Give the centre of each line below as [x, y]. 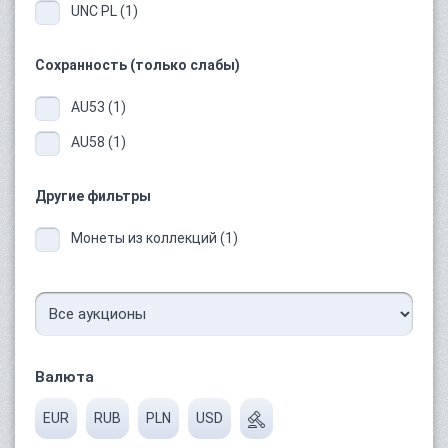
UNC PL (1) [104, 11]
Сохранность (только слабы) [137, 65]
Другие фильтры [93, 196]
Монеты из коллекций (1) [154, 238]
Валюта [64, 377]
